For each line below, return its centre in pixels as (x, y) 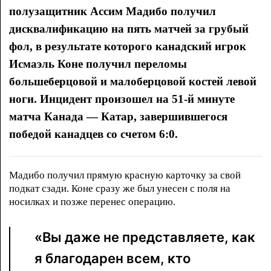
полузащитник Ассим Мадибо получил (113, 11)
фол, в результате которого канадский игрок (128, 46)
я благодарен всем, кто (113, 259)
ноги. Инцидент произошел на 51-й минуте (122, 99)
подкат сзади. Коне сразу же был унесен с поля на (120, 189)
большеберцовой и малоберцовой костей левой (133, 81)
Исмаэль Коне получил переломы (98, 64)
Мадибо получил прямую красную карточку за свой (125, 175)
